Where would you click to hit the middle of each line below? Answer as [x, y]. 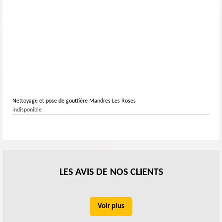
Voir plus [111, 206]
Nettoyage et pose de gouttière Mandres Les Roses [74, 101]
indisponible [27, 110]
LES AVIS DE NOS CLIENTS [111, 172]
